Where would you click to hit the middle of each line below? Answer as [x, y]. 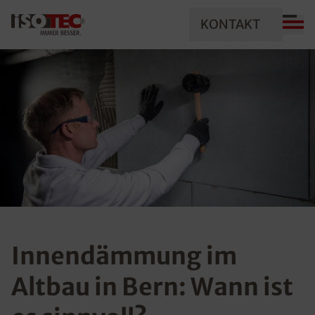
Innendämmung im [124, 256]
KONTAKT [230, 24]
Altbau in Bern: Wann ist [152, 287]
